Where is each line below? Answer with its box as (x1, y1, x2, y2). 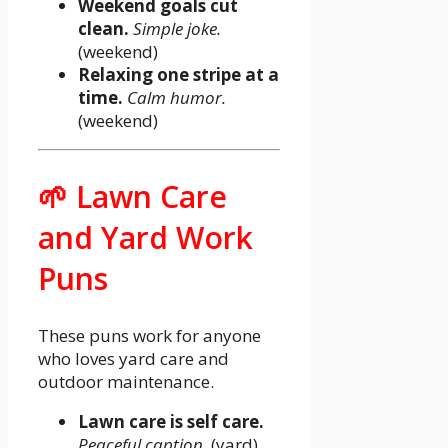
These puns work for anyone (38, 323, 261, 347)
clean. (78, 16, 129, 40)
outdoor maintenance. (38, 369, 214, 393)
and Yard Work (38, 216, 253, 258)
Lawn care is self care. (78, 409, 264, 433)
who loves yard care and (38, 346, 229, 370)
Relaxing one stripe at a (78, 62, 279, 86)
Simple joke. (133, 16, 221, 40)
